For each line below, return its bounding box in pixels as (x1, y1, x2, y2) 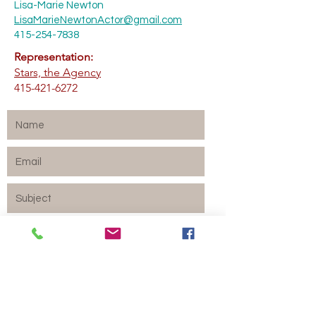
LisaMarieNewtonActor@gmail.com (14, 15, 182, 25)
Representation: (14, 50, 93, 63)
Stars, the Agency (14, 66, 101, 79)
